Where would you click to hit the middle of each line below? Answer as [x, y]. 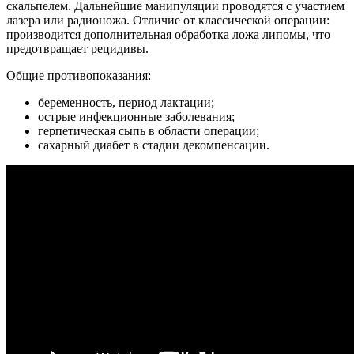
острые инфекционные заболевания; [136, 116]
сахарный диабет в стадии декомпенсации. [154, 145]
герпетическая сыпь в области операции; [149, 130]
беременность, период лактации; [126, 102]
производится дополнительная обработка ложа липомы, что [168, 34]
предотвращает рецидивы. [77, 48]
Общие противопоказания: [79, 75]
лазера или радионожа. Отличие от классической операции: [168, 20]
